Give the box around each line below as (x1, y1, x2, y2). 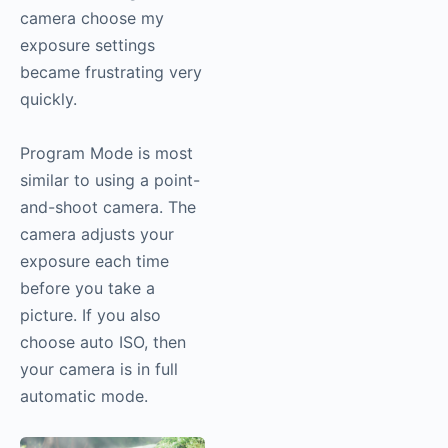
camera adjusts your (20, 223, 174, 244)
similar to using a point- (20, 169, 200, 190)
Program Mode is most (20, 142, 193, 163)
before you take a (20, 277, 155, 298)
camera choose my (20, 7, 164, 28)
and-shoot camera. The (20, 196, 196, 217)
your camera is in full (20, 358, 178, 379)
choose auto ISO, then (20, 331, 186, 352)
